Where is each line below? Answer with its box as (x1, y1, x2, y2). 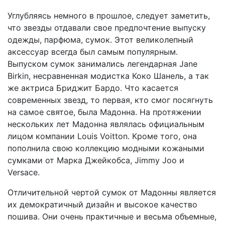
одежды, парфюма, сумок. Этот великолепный (8, 35, 193, 45)
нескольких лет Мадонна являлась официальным (8, 119, 204, 129)
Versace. (8, 167, 40, 177)
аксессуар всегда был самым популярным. (8, 47, 178, 57)
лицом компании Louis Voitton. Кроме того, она (8, 131, 197, 141)
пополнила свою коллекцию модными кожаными (8, 143, 204, 153)
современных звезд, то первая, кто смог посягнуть (8, 95, 213, 105)
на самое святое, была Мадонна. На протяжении (8, 107, 201, 117)
